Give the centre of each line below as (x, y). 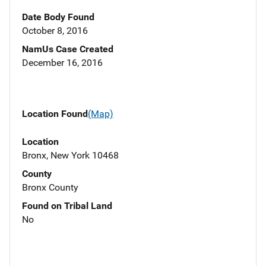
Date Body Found (58, 17)
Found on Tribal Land (67, 205)
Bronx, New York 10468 (70, 155)
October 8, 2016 (55, 31)
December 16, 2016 (62, 63)
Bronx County (50, 187)
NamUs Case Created (68, 49)
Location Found (55, 114)
